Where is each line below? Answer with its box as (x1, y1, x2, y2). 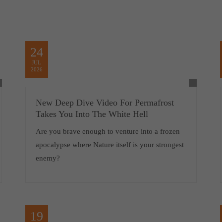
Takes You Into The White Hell (35, 109, 148, 119)
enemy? (35, 154, 60, 163)
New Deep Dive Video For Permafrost (35, 98, 174, 108)
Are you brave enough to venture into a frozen (35, 127, 180, 136)
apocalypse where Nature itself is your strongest (35, 141, 184, 149)
